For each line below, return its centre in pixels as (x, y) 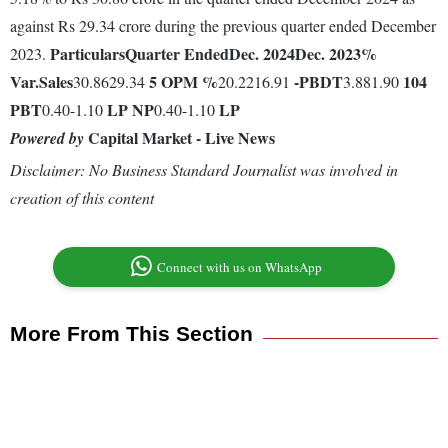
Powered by (47, 138)
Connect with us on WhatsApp (240, 267)
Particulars (87, 54)
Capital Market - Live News (179, 138)
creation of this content (82, 198)
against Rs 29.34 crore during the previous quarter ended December (223, 26)
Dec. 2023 (328, 54)
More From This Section (131, 334)
